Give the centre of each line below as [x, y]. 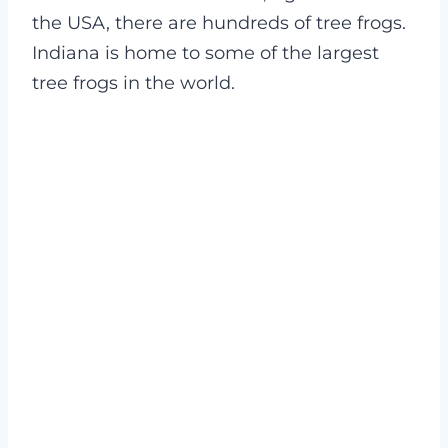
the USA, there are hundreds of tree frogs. [219, 23]
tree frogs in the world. [133, 83]
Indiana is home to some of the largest [205, 53]
